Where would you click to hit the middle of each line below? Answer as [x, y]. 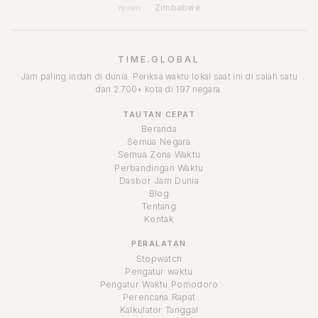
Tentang [159, 207]
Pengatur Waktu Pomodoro [159, 284]
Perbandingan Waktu [159, 168]
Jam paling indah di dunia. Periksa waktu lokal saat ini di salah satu [159, 77]
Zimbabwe [178, 8]
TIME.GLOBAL [159, 60]
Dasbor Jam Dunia [159, 180]
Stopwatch [159, 258]
